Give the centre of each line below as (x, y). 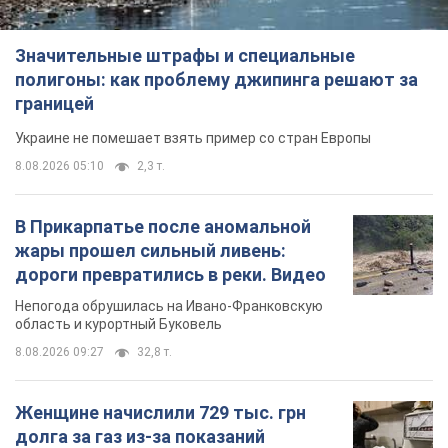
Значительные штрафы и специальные (185, 55)
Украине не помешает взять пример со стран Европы (193, 137)
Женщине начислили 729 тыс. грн (160, 412)
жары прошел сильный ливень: (150, 250)
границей (54, 103)
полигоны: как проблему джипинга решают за (216, 79)
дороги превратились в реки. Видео (170, 274)
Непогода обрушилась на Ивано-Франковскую (169, 305)
